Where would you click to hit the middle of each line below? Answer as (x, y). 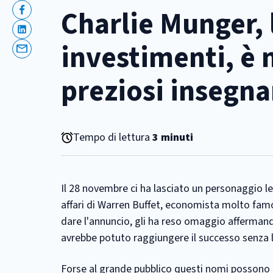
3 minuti (173, 137)
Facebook (43, 17)
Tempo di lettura (113, 137)
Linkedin (40, 37)
